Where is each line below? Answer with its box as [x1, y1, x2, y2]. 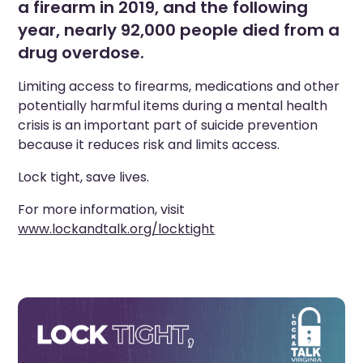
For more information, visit [18, 200, 186, 220]
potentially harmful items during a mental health [18, 96, 328, 116]
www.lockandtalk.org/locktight [18, 220, 216, 239]
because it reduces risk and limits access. [18, 135, 280, 155]
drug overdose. [18, 41, 145, 65]
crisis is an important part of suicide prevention [18, 116, 318, 135]
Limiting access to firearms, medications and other [18, 77, 340, 96]
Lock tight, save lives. [18, 168, 150, 187]
